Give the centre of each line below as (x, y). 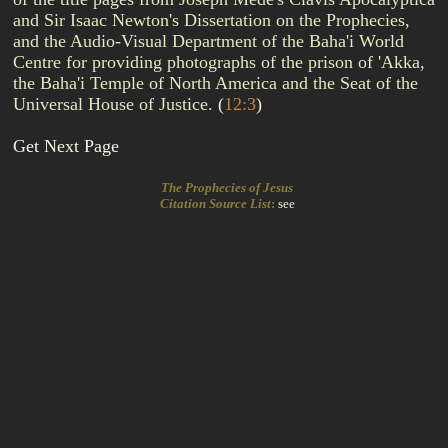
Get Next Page (66, 146)
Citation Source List (212, 203)
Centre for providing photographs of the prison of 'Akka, (219, 62)
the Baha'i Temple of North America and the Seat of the (215, 83)
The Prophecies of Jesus (224, 187)
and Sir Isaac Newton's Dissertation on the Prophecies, (211, 20)
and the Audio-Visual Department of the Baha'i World (208, 41)
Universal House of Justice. (115, 104)
